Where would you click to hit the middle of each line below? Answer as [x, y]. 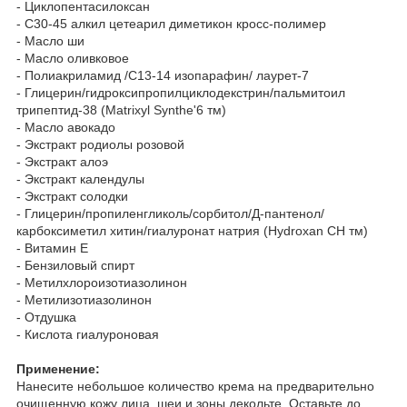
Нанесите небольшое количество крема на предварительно [195, 386]
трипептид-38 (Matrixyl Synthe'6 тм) [121, 109]
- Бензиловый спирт [75, 265]
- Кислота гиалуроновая [88, 334]
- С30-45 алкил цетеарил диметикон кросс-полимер [171, 23]
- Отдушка [46, 317]
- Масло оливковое [73, 58]
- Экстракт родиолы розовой [100, 144]
